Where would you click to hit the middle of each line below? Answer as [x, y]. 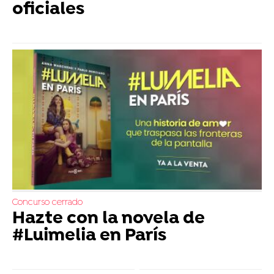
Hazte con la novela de [109, 219]
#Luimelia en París [89, 236]
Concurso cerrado [47, 203]
